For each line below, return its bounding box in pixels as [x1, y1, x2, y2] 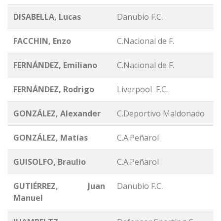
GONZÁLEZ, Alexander [13, 108, 101, 119]
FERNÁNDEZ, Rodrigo [13, 83, 94, 95]
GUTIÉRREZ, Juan [13, 180, 105, 191]
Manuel [13, 192, 43, 203]
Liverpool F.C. [117, 83, 168, 95]
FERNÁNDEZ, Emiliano [13, 59, 97, 71]
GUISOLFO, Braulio [13, 156, 86, 167]
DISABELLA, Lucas [13, 11, 81, 22]
